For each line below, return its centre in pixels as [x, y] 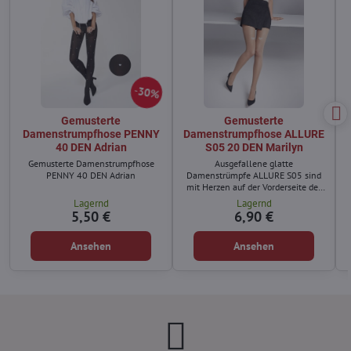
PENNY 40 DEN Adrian [91, 175]
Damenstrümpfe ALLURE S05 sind [254, 175]
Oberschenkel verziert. [254, 199]
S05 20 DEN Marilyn [254, 148]
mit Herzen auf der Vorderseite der [254, 187]
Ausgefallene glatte [254, 164]
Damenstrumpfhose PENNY [91, 134]
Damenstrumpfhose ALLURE [254, 134]
